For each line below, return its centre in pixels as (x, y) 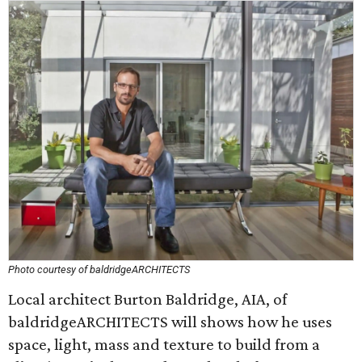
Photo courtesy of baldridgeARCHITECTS (99, 269)
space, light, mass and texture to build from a (164, 344)
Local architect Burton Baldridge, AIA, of (147, 299)
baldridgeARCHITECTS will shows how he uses (170, 322)
